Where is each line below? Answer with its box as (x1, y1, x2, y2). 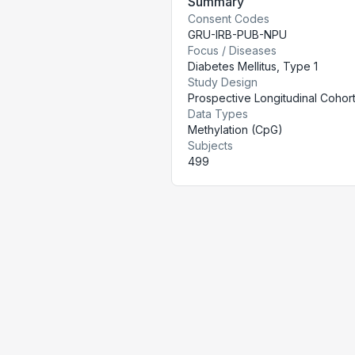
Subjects (188, 139, 233, 152)
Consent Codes (188, 12, 269, 25)
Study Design (188, 75, 258, 89)
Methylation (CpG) (188, 123, 283, 136)
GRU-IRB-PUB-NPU (188, 28, 287, 41)
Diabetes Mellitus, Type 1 (188, 59, 318, 73)
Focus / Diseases (188, 44, 277, 57)
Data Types (188, 107, 248, 120)
